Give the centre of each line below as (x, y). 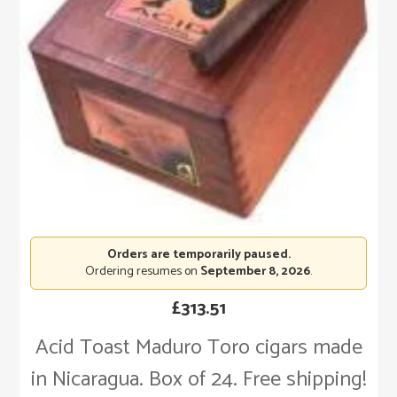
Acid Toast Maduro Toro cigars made (198, 347)
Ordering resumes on (143, 271)
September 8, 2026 (255, 271)
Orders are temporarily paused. (198, 254)
